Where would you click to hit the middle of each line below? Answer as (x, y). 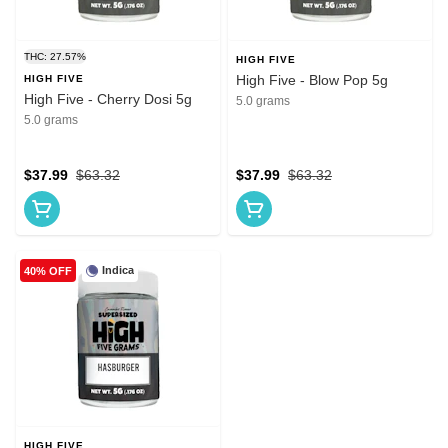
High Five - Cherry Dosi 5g (108, 99)
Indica (118, 270)
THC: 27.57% (55, 57)
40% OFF (48, 270)
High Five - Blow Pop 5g (312, 80)
